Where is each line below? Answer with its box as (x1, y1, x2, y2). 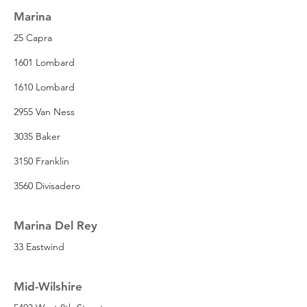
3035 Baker (14, 130, 60, 143)
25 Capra (14, 31, 52, 44)
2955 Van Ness (14, 105, 75, 118)
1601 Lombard (14, 56, 75, 69)
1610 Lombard (14, 80, 75, 93)
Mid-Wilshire (14, 279, 82, 293)
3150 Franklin (14, 154, 69, 167)
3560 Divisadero (14, 179, 80, 192)
